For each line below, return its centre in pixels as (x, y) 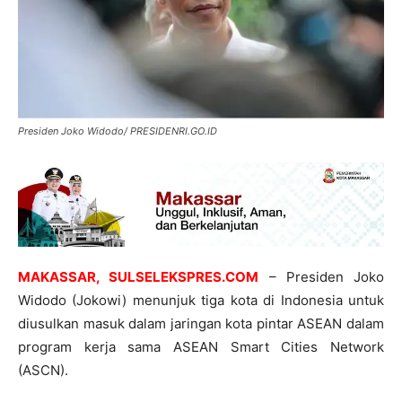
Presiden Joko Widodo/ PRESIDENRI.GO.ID (118, 131)
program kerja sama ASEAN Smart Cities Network (201, 346)
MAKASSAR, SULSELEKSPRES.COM (139, 276)
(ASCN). (43, 370)
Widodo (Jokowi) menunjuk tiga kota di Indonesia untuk (201, 300)
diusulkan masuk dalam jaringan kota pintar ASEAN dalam (201, 323)
